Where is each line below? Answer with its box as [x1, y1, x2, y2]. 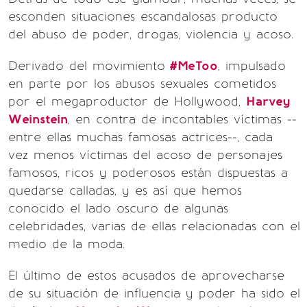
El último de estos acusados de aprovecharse [8, 268, 284, 283]
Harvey [246, 94, 290, 109]
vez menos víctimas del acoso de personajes [8, 147, 282, 162]
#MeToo [165, 58, 218, 73]
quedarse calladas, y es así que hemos [8, 183, 242, 198]
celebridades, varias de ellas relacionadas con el [8, 219, 300, 234]
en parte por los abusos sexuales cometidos [8, 76, 276, 91]
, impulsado [218, 58, 286, 73]
